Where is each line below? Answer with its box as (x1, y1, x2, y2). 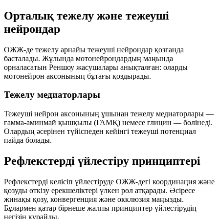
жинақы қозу (4, 195, 46, 203)
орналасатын (4, 63, 49, 71)
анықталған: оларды (118, 63, 188, 71)
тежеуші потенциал (131, 127, 196, 136)
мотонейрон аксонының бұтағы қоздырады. (4, 71, 151, 80)
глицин (147, 118, 172, 127)
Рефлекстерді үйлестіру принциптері (4, 154, 200, 167)
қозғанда (153, 45, 184, 54)
